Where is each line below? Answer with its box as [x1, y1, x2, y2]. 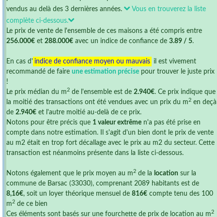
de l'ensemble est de [70, 89, 134, 95]
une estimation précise [72, 68, 139, 75]
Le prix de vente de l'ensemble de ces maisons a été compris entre [6, 28, 202, 34]
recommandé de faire [6, 68, 72, 75]
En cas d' [6, 58, 33, 65]
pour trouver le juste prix [139, 68, 215, 75]
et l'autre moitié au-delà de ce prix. [36, 109, 141, 116]
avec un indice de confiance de [73, 38, 169, 45]
